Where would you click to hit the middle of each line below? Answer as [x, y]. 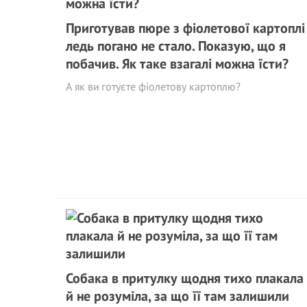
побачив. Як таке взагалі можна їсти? [177, 64]
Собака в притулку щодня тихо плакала [185, 278]
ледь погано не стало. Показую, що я [176, 46]
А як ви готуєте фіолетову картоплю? [153, 86]
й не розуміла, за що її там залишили [177, 296]
